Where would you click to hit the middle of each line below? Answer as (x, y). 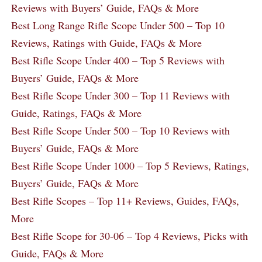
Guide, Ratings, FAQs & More (76, 113)
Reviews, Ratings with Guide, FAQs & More (106, 42)
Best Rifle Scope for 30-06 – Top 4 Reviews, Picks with (130, 235)
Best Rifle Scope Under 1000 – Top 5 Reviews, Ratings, (130, 165)
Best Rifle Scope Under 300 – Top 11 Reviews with (120, 95)
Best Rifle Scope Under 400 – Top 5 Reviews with (118, 60)
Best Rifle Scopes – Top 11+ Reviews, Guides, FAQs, (125, 200)
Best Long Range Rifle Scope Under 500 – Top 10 (118, 25)
